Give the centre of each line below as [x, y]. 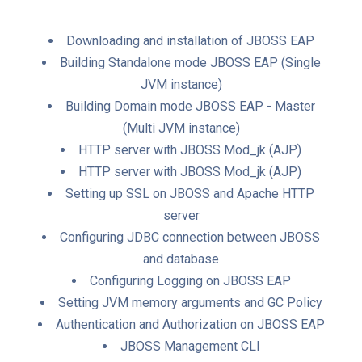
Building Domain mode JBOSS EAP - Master [190, 106]
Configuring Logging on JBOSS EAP [190, 280]
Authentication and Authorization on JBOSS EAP [190, 324]
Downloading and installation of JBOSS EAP [190, 40]
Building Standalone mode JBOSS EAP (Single [190, 62]
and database [181, 259]
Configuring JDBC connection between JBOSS [190, 237]
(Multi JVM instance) [181, 128]
